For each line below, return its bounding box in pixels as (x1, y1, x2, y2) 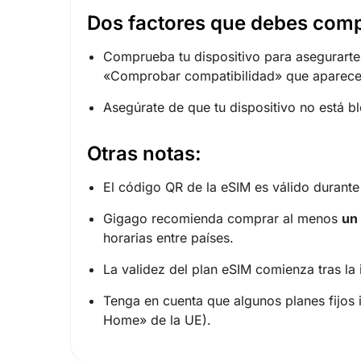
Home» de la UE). (103, 312, 211, 329)
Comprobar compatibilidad (110, 68, 275, 85)
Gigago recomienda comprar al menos (103, 210, 342, 227)
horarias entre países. (103, 230, 234, 247)
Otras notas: (87, 142, 201, 166)
